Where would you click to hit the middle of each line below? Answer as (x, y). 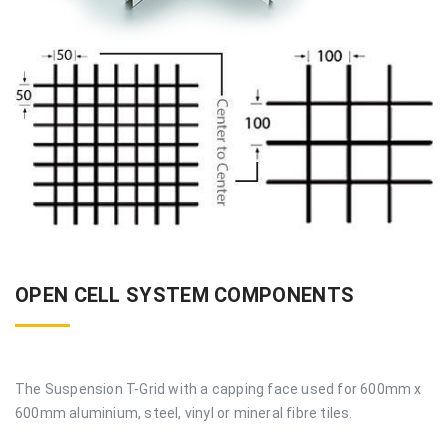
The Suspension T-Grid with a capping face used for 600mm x (218, 388)
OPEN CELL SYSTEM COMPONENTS (185, 294)
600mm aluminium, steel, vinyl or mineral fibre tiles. (184, 412)
